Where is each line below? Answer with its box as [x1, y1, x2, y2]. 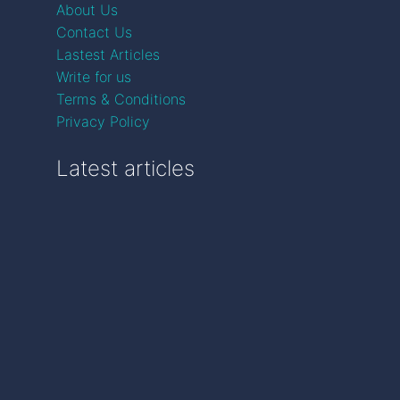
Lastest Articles [56, 46, 160, 64]
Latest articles [56, 155, 195, 182]
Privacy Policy [56, 112, 150, 131]
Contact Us [56, 23, 132, 42]
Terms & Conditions [56, 90, 186, 109]
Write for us [56, 68, 131, 87]
